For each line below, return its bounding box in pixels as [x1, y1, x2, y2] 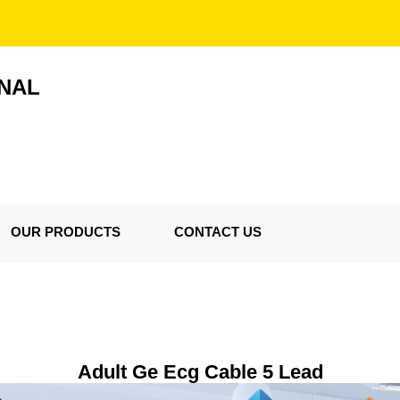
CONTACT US [174, 224, 262, 239]
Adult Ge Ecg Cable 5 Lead [77, 361, 323, 383]
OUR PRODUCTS [11, 224, 121, 239]
